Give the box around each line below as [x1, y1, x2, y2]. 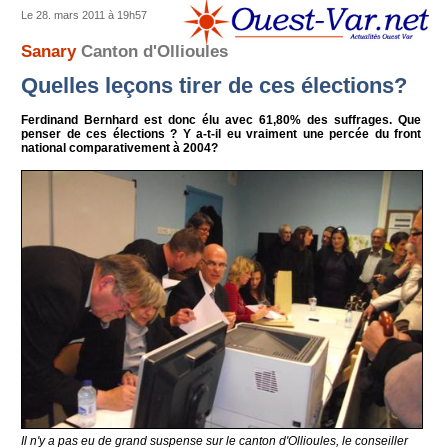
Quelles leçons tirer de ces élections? [21, 72, 408, 98]
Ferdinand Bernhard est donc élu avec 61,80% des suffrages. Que [21, 112, 422, 127]
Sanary [21, 42, 82, 60]
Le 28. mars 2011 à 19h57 [21, 9, 148, 21]
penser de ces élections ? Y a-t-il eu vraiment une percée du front [21, 126, 422, 141]
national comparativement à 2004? [21, 140, 219, 155]
